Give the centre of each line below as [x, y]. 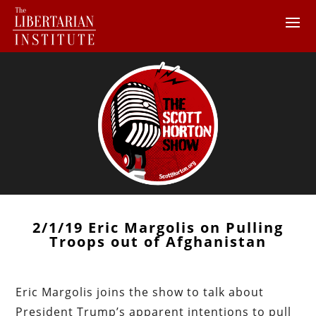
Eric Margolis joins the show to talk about [140, 292]
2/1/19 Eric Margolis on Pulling [158, 227]
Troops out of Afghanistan [158, 241]
